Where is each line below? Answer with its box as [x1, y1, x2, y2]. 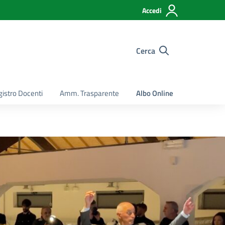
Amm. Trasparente [60, 87, 119, 99]
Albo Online [136, 87, 173, 99]
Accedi [142, 5, 162, 16]
